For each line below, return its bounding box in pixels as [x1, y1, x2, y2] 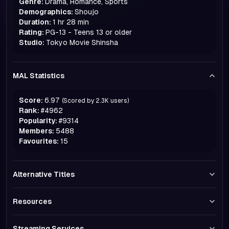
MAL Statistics [13, 72, 64, 80]
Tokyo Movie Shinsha [46, 38, 118, 47]
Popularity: [19, 117, 57, 125]
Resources [13, 197, 52, 205]
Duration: [19, 18, 51, 26]
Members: [19, 127, 54, 135]
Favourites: [19, 137, 59, 145]
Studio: [19, 38, 44, 47]
